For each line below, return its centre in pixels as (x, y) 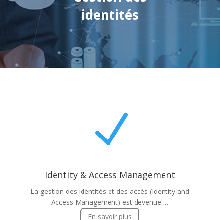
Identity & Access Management (110, 175)
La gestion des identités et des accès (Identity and (110, 191)
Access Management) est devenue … (110, 202)
